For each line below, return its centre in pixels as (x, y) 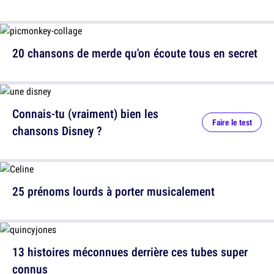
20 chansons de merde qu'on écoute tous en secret (135, 53)
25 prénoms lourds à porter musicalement (113, 191)
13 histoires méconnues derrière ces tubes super (130, 252)
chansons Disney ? (57, 131)
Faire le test (232, 123)
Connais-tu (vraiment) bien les (85, 114)
